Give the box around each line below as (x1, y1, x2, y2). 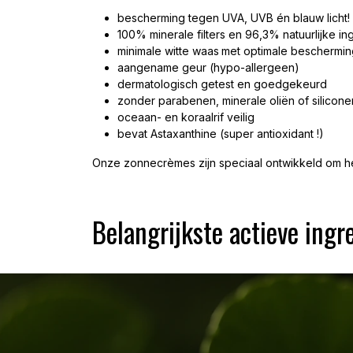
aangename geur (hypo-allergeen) (117, 61, 299, 74)
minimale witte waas (117, 44, 219, 58)
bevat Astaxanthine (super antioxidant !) (117, 127, 324, 140)
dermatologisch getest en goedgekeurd (117, 77, 327, 91)
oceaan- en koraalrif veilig (117, 110, 255, 124)
